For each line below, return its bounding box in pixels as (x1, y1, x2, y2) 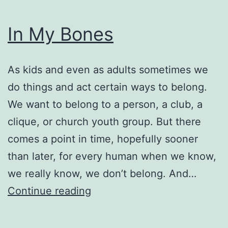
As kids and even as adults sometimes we (8, 63, 208, 76)
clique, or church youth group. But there (8, 115, 201, 128)
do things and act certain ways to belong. (8, 80, 207, 93)
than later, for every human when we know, (8, 150, 216, 162)
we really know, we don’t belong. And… (8, 167, 196, 180)
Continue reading (8, 184, 91, 197)
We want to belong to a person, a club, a (8, 98, 203, 110)
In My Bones (8, 22, 113, 45)
